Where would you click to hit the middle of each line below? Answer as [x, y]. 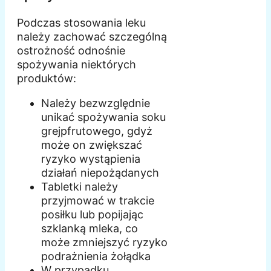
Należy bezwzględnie [96, 103]
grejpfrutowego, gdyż [97, 131]
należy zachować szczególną [92, 37]
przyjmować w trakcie [98, 201]
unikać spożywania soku [103, 117]
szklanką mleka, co [90, 229]
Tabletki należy [80, 187]
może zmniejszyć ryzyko [104, 243]
